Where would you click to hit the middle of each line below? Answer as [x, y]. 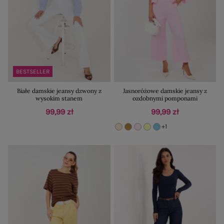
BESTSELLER [33, 71]
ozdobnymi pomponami [165, 98]
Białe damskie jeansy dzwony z [59, 90]
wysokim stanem [59, 98]
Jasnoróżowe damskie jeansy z [165, 90]
